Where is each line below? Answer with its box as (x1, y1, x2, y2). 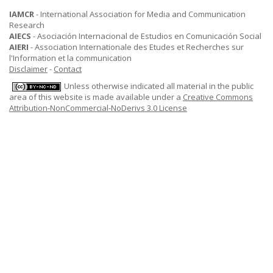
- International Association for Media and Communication (34, 9, 246, 19)
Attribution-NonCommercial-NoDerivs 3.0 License (9, 102, 187, 114)
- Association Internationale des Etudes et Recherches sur (29, 41, 244, 52)
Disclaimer (9, 63, 48, 74)
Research (9, 19, 44, 30)
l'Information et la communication (9, 52, 132, 63)
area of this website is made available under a (9, 91, 183, 103)
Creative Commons (183, 91, 253, 103)
